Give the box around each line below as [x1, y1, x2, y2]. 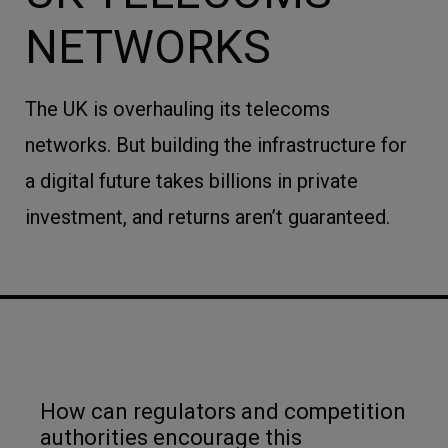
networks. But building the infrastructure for [25, 133, 407, 157]
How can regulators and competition [40, 399, 406, 424]
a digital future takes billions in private [25, 169, 358, 193]
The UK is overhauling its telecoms [25, 97, 330, 121]
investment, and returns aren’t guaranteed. [25, 205, 390, 229]
